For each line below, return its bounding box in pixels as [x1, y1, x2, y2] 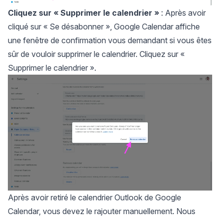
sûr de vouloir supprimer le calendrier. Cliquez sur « [8, 49, 185, 59]
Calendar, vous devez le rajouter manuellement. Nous [8, 206, 195, 217]
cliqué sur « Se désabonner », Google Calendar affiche [8, 22, 200, 32]
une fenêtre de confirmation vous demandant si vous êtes [8, 35, 212, 46]
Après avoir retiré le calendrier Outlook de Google [8, 192, 181, 203]
